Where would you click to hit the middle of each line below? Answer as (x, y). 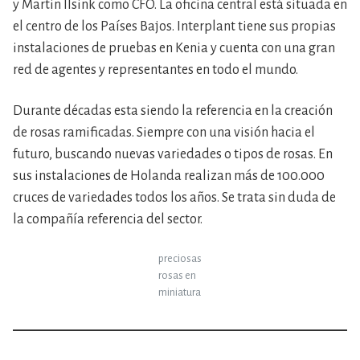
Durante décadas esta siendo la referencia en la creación (173, 111)
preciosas (180, 258)
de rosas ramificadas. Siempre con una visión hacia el (164, 133)
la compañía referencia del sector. (108, 219)
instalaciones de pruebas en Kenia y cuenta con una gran (174, 48)
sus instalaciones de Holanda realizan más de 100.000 (169, 176)
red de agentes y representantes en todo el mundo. (155, 70)
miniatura (180, 292)
